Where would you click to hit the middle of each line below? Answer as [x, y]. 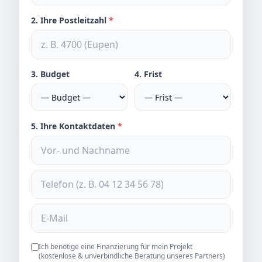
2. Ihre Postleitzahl [70, 20]
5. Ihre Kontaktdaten [74, 126]
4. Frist [148, 74]
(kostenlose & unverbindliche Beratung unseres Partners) [132, 256]
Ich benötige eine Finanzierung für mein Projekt [116, 246]
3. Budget [50, 74]
